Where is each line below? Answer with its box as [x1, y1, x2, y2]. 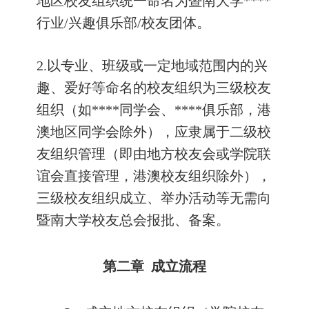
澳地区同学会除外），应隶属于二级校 [37, 124, 271, 139]
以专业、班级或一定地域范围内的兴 [47, 58, 268, 73]
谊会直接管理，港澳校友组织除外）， [37, 168, 271, 183]
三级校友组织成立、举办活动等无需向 [37, 190, 271, 206]
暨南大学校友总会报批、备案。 [37, 212, 230, 228]
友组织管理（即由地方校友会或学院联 [37, 146, 271, 161]
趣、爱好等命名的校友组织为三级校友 [37, 80, 271, 95]
